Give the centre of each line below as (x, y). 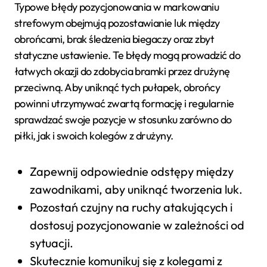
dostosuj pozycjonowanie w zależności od (137, 225)
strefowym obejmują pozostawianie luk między (117, 23)
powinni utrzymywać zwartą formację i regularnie (124, 103)
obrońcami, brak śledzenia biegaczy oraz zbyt (114, 39)
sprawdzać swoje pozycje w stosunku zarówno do (123, 119)
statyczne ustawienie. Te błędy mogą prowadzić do (128, 55)
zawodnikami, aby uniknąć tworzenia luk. (136, 189)
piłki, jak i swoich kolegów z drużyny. (94, 135)
